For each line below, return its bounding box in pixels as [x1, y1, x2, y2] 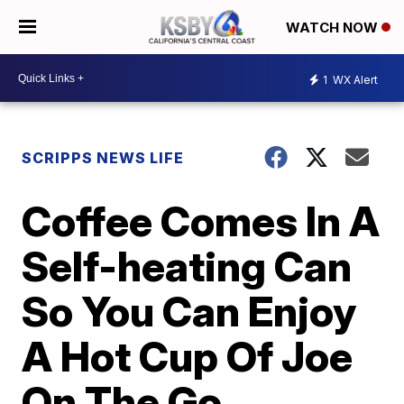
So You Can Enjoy [22, 286, 357, 336]
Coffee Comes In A [22, 196, 381, 246]
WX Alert [330, 72, 378, 87]
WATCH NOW [286, 19, 381, 37]
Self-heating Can [22, 241, 353, 291]
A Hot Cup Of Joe [22, 331, 353, 381]
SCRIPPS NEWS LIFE [22, 149, 185, 167]
